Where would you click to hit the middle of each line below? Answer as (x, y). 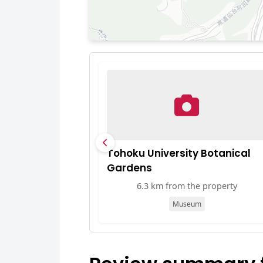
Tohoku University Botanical (179, 153)
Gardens (129, 168)
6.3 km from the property (187, 186)
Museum (187, 204)
